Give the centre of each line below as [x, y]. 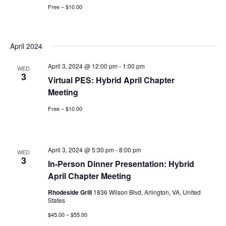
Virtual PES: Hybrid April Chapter [111, 80]
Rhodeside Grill [70, 192]
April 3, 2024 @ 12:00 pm [82, 66]
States [56, 200]
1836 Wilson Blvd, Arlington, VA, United [147, 192]
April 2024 [26, 46]
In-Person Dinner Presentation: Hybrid [121, 163]
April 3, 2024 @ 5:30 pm [81, 149]
